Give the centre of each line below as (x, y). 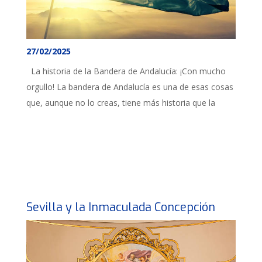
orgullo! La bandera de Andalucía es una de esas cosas (130, 87)
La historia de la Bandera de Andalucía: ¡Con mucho (126, 71)
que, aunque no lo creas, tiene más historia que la (121, 102)
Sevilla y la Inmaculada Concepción (121, 207)
